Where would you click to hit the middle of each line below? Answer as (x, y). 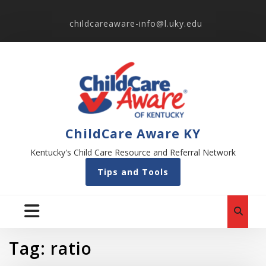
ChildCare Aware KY (133, 134)
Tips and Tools (133, 172)
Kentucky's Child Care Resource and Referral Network (133, 152)
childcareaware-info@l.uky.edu (136, 23)
